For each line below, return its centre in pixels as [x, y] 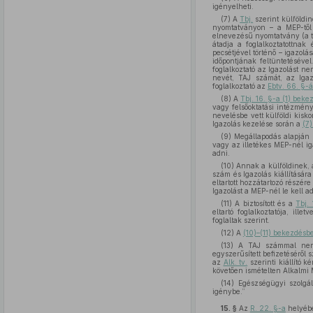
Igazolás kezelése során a [257, 124]
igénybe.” [228, 291]
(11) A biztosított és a [258, 203]
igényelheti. [233, 6]
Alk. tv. [235, 262]
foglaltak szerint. [241, 220]
